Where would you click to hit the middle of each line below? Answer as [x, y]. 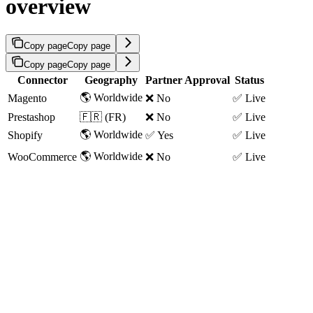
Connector [42, 80]
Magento [27, 99]
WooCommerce [42, 157]
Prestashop [31, 117]
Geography [111, 80]
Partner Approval [188, 80]
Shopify [25, 136]
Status [249, 80]
